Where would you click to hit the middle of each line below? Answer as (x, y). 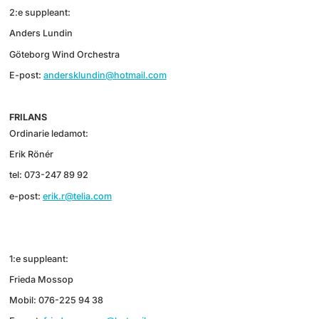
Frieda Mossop (41, 279)
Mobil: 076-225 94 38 (56, 300)
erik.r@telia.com (77, 196)
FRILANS (28, 117)
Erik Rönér (31, 154)
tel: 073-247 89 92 (48, 175)
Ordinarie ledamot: (48, 133)
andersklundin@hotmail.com (105, 75)
